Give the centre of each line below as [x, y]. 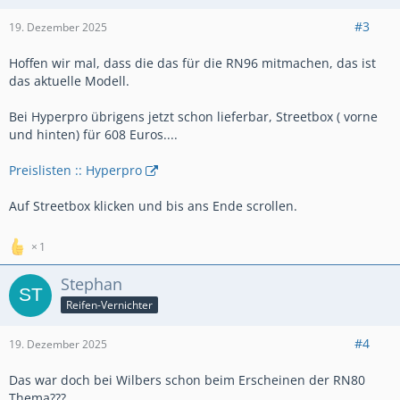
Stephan [92, 284]
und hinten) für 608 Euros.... [93, 134]
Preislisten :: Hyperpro [75, 170]
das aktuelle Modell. [69, 81]
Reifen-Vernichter [109, 304]
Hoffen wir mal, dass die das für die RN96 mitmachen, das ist [192, 63]
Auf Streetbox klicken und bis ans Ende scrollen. [153, 206]
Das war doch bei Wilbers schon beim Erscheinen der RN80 [187, 380]
